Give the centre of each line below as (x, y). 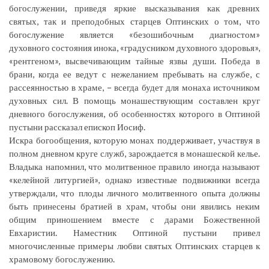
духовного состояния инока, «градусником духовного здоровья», (134, 48)
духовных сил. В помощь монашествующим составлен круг (134, 101)
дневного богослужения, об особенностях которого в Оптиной (134, 114)
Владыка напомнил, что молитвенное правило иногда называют (134, 167)
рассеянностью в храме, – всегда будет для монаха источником (134, 87)
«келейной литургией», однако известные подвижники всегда (134, 180)
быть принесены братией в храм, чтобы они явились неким (134, 206)
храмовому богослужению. (62, 259)
